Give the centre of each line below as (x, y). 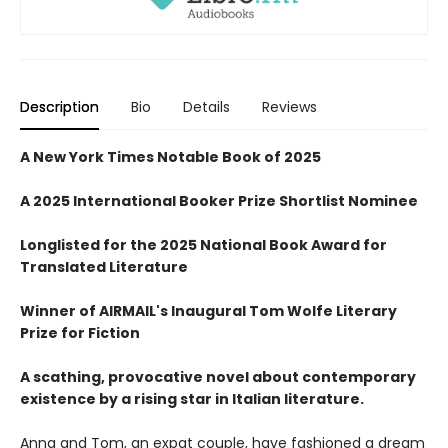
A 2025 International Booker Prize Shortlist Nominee (219, 200)
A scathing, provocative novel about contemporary (218, 376)
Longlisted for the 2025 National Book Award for (203, 244)
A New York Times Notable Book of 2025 (170, 156)
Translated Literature (104, 266)
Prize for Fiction (80, 332)
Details (206, 106)
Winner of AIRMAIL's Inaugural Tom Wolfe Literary (208, 310)
